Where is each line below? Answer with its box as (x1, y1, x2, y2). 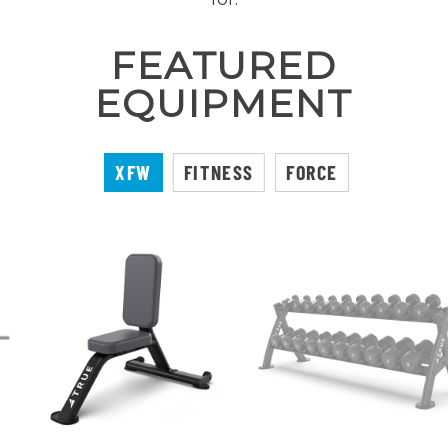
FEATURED (110, 42, 338, 89)
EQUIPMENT (95, 80, 353, 127)
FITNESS (183, 160, 254, 184)
